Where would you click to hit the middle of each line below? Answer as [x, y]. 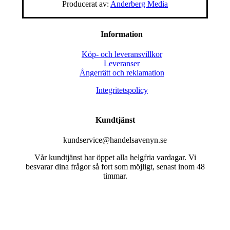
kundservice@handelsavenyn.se [115, 140]
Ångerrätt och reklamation [122, 72]
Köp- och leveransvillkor [122, 54]
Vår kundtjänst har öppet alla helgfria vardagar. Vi [115, 158]
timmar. [115, 176]
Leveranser [122, 63]
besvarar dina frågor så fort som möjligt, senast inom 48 [115, 167]
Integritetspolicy [122, 90]
